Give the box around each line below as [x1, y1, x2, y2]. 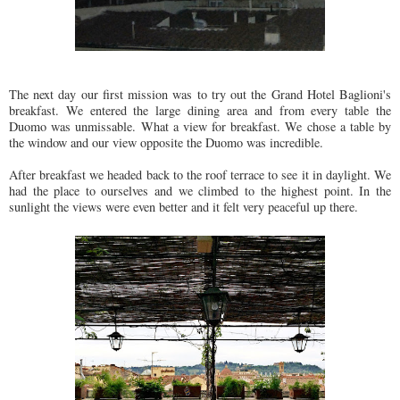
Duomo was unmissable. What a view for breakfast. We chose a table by [9, 117, 391, 135]
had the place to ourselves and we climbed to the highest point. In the [9, 181, 391, 199]
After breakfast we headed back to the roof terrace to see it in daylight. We [9, 165, 391, 183]
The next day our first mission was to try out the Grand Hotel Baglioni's [9, 85, 391, 103]
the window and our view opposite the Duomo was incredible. [9, 133, 323, 151]
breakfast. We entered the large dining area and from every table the [9, 101, 391, 119]
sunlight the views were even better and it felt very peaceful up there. [9, 197, 362, 215]
